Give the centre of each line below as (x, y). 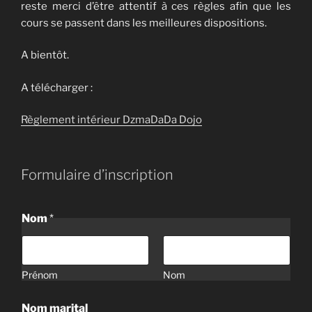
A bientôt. (45, 55)
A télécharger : (57, 87)
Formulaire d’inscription (97, 174)
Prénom (40, 274)
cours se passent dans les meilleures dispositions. (144, 23)
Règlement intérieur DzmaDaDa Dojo (111, 120)
